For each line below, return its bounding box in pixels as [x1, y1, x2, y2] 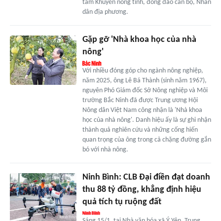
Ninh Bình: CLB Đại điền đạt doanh [82, 172, 210, 182]
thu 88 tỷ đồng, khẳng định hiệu [82, 184, 201, 194]
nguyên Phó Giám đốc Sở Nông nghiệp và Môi [82, 86, 208, 94]
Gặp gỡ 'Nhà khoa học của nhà [82, 35, 196, 44]
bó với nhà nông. [82, 146, 128, 153]
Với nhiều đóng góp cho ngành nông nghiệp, [82, 67, 203, 74]
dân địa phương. [82, 8, 128, 16]
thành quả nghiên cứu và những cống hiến [82, 126, 198, 134]
